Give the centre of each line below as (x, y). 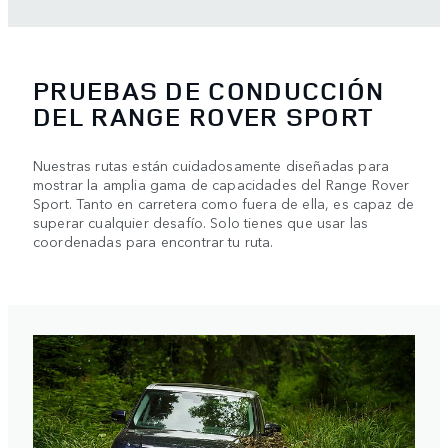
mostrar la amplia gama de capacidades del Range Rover (221, 184)
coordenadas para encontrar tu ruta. (153, 241)
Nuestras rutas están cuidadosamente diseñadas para (211, 165)
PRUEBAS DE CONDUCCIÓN (209, 91)
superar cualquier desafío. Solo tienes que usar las (201, 222)
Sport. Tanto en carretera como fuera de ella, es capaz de (224, 203)
